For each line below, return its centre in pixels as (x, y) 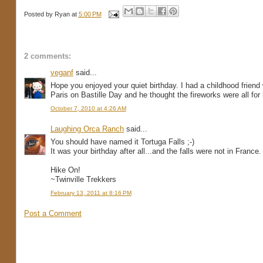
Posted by (39, 14)
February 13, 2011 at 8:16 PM (91, 193)
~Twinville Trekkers (83, 180)
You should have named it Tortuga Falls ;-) (122, 142)
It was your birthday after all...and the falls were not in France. (156, 151)
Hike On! (65, 170)
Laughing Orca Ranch (87, 129)
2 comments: (47, 56)
